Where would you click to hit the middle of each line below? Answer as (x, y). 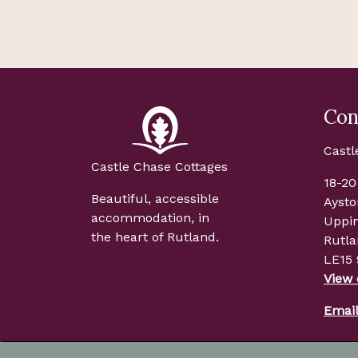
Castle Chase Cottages (159, 166)
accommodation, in (150, 217)
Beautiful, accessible (155, 198)
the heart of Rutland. (155, 237)
